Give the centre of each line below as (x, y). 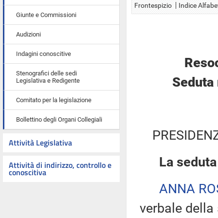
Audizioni (28, 34)
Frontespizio (153, 5)
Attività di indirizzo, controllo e (60, 165)
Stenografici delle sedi (46, 73)
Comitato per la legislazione (54, 100)
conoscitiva (27, 172)
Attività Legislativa (40, 143)
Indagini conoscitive (44, 54)
